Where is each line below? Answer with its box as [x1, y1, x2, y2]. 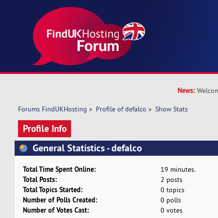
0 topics [160, 185, 184, 195]
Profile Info [22, 122, 67, 135]
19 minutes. [160, 165, 196, 174]
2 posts [160, 175, 182, 184]
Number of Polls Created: [23, 195, 98, 205]
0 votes [160, 206, 182, 215]
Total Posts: [23, 175, 57, 184]
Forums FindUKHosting [18, 105, 87, 114]
